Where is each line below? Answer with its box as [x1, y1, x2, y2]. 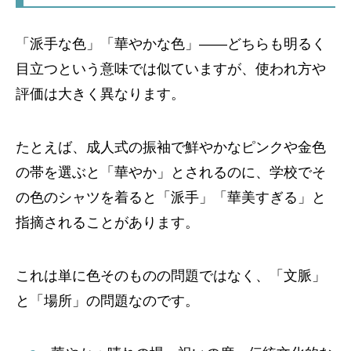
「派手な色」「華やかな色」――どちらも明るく [16, 35, 326, 52]
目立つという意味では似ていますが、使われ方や [16, 60, 326, 77]
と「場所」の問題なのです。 [16, 292, 199, 309]
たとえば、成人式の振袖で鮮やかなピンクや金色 [16, 139, 326, 155]
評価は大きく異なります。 [16, 85, 185, 102]
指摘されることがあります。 [16, 214, 199, 230]
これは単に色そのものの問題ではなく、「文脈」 [16, 267, 326, 284]
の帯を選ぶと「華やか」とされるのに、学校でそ [16, 164, 326, 180]
